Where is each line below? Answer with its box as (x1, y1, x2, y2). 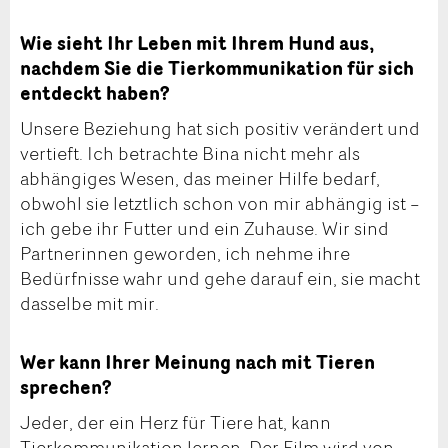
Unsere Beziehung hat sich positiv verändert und (20, 114, 420, 141)
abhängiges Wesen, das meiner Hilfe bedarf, (20, 164, 380, 191)
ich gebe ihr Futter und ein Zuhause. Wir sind (20, 214, 389, 241)
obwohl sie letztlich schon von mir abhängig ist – (20, 189, 420, 216)
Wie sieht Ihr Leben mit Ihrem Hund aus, (20, 29, 375, 58)
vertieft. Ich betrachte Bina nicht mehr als (20, 139, 360, 166)
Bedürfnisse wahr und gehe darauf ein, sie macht (20, 264, 420, 291)
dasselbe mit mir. (20, 289, 159, 316)
